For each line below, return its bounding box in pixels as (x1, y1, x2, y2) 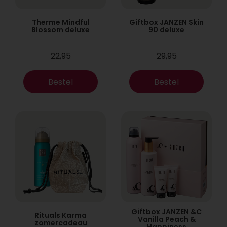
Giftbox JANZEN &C (131, 206, 202, 217)
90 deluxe (148, 25, 184, 35)
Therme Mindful (31, 17, 90, 27)
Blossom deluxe (31, 25, 90, 35)
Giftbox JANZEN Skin (129, 17, 204, 27)
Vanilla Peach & (137, 214, 196, 224)
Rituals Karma (34, 210, 87, 220)
